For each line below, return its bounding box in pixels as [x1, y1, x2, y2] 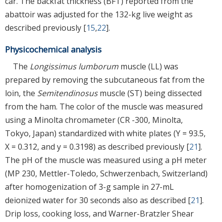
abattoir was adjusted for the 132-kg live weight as [5, 8, 193, 20]
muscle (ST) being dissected [98, 87, 202, 99]
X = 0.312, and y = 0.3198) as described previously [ [5, 141, 189, 152]
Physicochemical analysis [5, 43, 102, 55]
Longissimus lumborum [30, 60, 118, 72]
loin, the [5, 87, 37, 99]
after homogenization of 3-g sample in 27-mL [5, 181, 174, 192]
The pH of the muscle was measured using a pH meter [5, 154, 207, 166]
